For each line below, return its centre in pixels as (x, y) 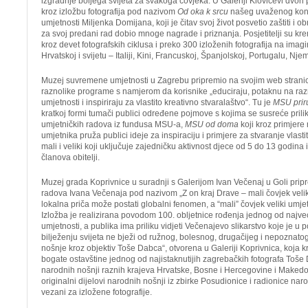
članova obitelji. (70, 157)
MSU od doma (212, 124)
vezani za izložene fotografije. (97, 292)
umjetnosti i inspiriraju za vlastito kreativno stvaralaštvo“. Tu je (157, 102)
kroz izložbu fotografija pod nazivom (109, 12)
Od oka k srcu (203, 12)
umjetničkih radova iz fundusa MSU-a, (113, 124)
